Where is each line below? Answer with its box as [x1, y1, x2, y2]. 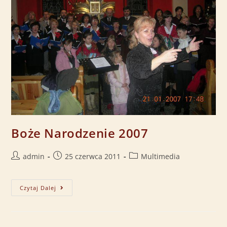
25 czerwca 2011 [65, 151, 121, 161]
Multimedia [141, 151, 180, 161]
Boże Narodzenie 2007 [11, 124, 148, 141]
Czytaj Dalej [20, 183, 57, 192]
